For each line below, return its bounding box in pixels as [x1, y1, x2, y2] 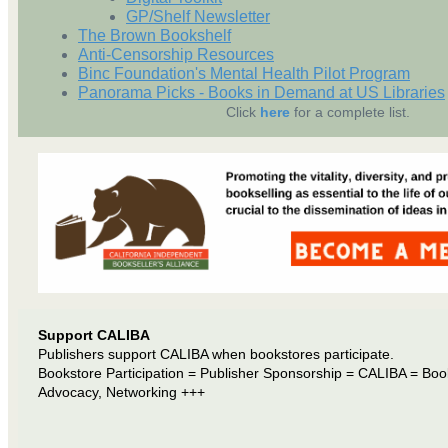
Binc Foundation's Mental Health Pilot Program [78, 64, 410, 82]
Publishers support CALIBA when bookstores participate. [38, 345, 394, 362]
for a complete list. [290, 103, 410, 120]
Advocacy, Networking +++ [38, 383, 205, 400]
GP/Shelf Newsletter [126, 7, 270, 25]
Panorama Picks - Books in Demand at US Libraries [78, 83, 445, 101]
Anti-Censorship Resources [78, 45, 274, 63]
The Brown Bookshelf [78, 26, 231, 44]
